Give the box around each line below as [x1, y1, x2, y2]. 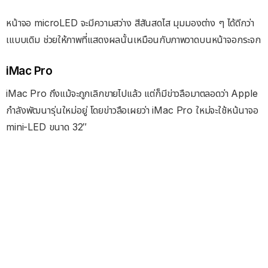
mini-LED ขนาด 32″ [6, 120, 87, 133]
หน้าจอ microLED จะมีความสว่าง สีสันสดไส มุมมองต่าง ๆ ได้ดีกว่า [6, 16, 254, 29]
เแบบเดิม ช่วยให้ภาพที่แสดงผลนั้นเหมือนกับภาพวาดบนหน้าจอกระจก [6, 33, 261, 45]
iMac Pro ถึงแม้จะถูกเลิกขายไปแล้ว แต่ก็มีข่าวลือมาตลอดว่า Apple [6, 87, 258, 99]
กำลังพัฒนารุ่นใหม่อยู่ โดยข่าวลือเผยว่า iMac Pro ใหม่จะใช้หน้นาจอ [6, 103, 258, 116]
